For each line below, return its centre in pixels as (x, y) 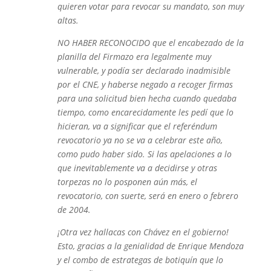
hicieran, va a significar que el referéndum (137, 126)
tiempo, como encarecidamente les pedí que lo (145, 112)
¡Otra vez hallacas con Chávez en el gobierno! (143, 232)
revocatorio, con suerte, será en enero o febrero (148, 196)
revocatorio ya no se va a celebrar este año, (140, 140)
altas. (68, 20)
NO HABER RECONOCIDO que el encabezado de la (150, 43)
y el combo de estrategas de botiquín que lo (140, 260)
